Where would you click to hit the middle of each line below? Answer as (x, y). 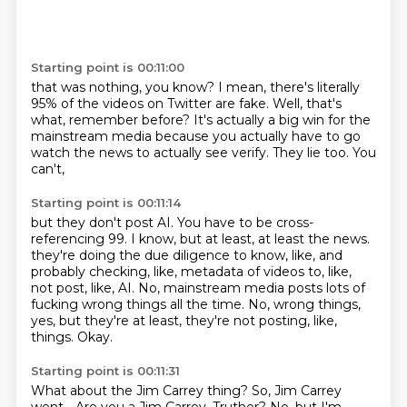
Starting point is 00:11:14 (105, 203)
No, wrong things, (304, 304)
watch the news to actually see (131, 153)
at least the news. (313, 239)
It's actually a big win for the (282, 120)
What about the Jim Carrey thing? (141, 391)
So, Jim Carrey (296, 391)
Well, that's (307, 104)
